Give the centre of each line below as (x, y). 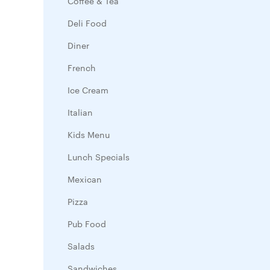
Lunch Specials (99, 157)
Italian (80, 112)
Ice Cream (88, 90)
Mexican (85, 179)
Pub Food (87, 224)
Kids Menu (89, 134)
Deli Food (87, 23)
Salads (81, 246)
